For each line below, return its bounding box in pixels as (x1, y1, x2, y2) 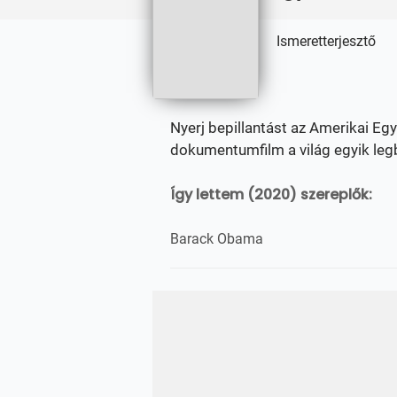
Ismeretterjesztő (276, 33, 376, 50)
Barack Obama (170, 230, 263, 247)
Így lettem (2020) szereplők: (170, 184, 372, 205)
